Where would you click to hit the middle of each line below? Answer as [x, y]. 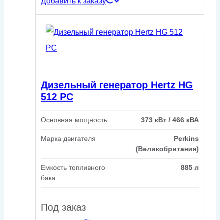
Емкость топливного [73, 168]
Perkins [186, 139]
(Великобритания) [167, 149]
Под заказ [63, 207]
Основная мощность [74, 120]
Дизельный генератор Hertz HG [117, 85]
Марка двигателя [68, 139]
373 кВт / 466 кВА [170, 120]
